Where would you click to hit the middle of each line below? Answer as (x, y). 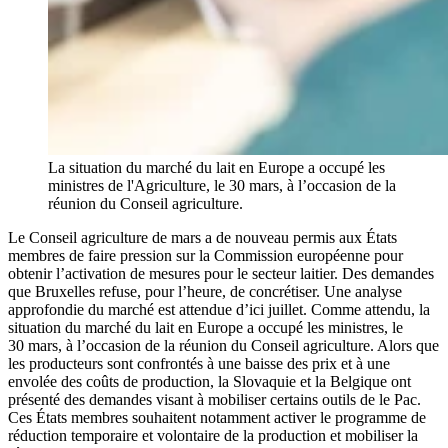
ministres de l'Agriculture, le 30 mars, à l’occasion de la (222, 186)
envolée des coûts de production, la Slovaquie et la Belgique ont (209, 382)
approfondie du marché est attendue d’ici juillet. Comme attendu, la (219, 310)
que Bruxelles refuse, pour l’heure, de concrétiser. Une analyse (205, 292)
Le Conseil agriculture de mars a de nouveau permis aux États (202, 238)
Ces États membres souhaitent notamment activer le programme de (217, 418)
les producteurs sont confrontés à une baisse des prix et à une (199, 364)
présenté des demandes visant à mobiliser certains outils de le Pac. (214, 400)
